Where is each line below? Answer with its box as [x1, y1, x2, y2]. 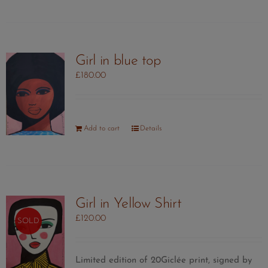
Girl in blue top [75, 54, 161, 69]
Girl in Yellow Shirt [75, 197, 182, 212]
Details [139, 125, 162, 133]
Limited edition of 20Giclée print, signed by [75, 256, 252, 266]
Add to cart [83, 125, 120, 133]
